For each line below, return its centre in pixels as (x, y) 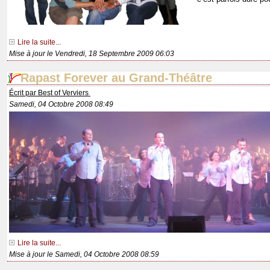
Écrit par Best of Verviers (50, 93)
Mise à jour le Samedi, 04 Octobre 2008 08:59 (84, 255)
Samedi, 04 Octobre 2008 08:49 (61, 105)
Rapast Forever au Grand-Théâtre (116, 78)
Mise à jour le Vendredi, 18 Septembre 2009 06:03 (92, 54)
